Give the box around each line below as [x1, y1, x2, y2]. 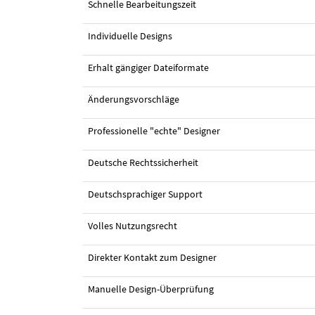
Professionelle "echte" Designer [88, 124, 220, 138]
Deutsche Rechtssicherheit [88, 156, 198, 169]
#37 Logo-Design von [111, 156, 212, 171]
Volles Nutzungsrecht [88, 219, 177, 233]
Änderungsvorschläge [88, 93, 179, 106]
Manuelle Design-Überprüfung [88, 283, 214, 296]
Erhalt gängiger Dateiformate [88, 61, 209, 75]
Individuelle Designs [88, 30, 172, 43]
